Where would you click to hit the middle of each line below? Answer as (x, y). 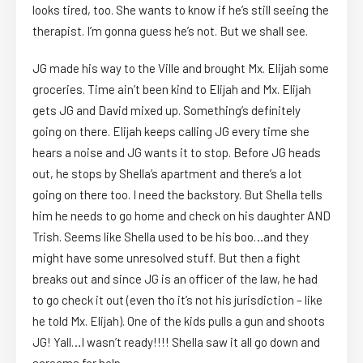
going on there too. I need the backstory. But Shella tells (177, 195)
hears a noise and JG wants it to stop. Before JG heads (177, 153)
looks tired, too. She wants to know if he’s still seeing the (181, 10)
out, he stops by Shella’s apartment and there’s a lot (167, 174)
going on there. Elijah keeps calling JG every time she (171, 132)
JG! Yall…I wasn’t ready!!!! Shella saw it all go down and (176, 342)
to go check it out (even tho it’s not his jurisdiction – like (177, 300)
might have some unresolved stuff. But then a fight (167, 258)
